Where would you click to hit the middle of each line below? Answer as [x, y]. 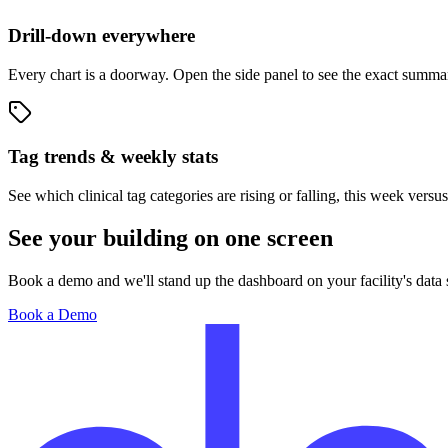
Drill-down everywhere [101, 35]
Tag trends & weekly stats [113, 157]
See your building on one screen [170, 238]
